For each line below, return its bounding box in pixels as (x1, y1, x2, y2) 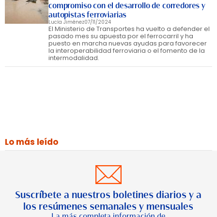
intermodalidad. (48, 53, 99, 62)
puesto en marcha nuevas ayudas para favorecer (48, 39, 207, 48)
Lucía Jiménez (48, 18, 84, 26)
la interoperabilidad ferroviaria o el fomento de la (48, 46, 205, 55)
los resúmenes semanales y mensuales (23, 200, 194, 213)
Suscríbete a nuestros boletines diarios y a (15, 188, 202, 201)
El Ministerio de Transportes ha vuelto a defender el (48, 24, 210, 33)
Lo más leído (5, 136, 58, 148)
